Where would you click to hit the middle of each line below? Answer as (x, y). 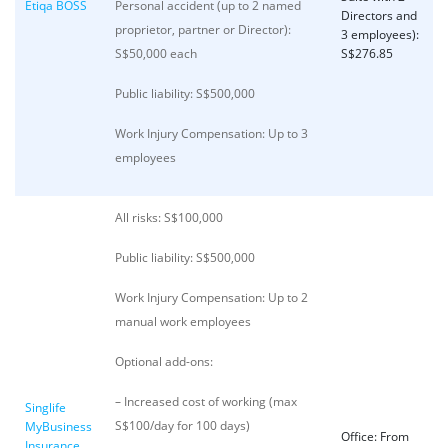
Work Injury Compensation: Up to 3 (211, 133)
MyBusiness (58, 426)
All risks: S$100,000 (169, 217)
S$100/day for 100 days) (182, 425)
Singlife (45, 407)
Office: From (375, 436)
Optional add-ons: (165, 361)
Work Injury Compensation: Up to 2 (211, 297)
